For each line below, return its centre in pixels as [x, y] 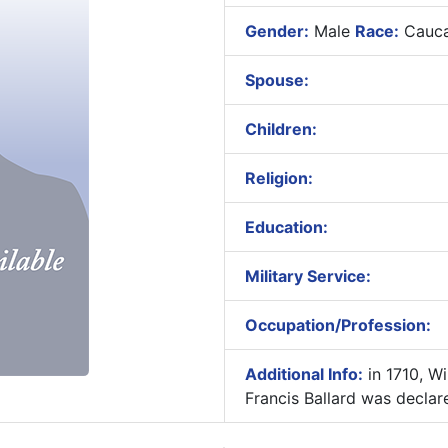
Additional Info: [303, 374]
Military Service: [307, 276]
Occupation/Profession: [337, 325]
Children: [280, 129]
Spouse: [276, 80]
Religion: [278, 178]
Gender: [276, 31]
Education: [286, 227]
